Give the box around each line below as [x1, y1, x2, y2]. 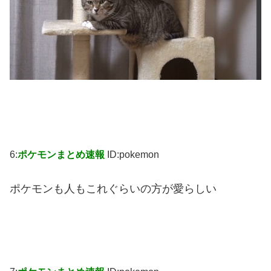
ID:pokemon [107, 149, 159, 160]
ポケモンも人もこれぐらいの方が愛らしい [10, 183, 217, 195]
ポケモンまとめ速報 [18, 149, 105, 160]
